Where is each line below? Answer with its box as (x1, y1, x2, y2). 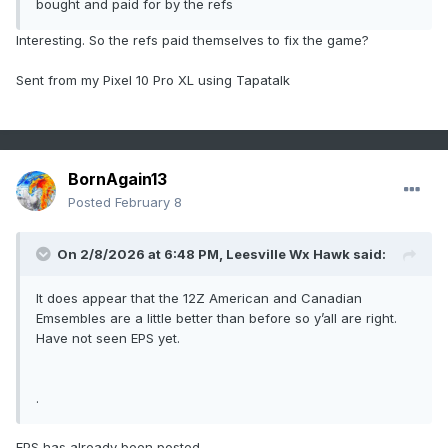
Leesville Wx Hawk (226, 246, 350, 263)
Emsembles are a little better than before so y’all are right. (36, 310, 397, 327)
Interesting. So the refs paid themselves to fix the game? (16, 32, 369, 49)
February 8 (115, 194, 182, 211)
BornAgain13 (68, 169, 167, 190)
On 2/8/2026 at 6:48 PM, (57, 246, 226, 263)
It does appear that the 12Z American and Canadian (36, 290, 362, 307)
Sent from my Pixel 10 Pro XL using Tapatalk (16, 72, 290, 89)
